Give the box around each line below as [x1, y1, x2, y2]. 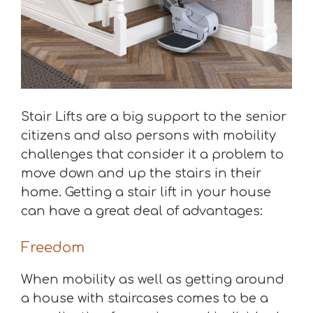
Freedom [21, 240, 85, 256]
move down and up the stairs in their [21, 166, 261, 180]
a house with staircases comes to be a [21, 291, 268, 305]
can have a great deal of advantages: [21, 204, 263, 218]
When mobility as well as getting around [21, 272, 284, 286]
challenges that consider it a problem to [21, 147, 284, 161]
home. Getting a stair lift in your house [21, 185, 271, 199]
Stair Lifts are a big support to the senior [21, 110, 286, 124]
